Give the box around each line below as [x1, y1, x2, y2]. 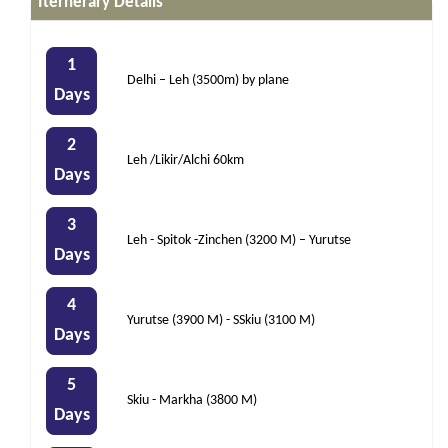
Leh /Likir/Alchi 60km [127, 153, 244, 169]
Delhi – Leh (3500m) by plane [127, 73, 289, 89]
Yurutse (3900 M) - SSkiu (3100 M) [127, 313, 315, 329]
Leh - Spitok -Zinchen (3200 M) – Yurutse [127, 233, 351, 249]
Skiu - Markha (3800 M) [127, 393, 257, 409]
